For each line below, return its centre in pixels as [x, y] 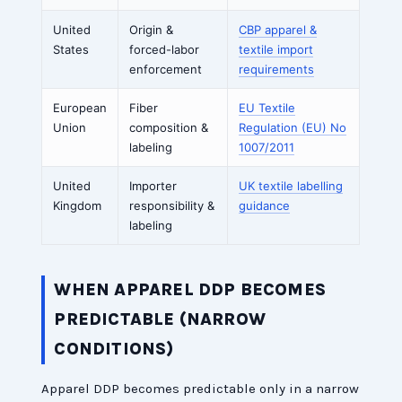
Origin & [152, 30]
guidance [265, 206]
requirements [277, 70]
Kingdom [78, 206]
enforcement [166, 70]
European [80, 108]
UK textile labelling [291, 186]
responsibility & [172, 206]
